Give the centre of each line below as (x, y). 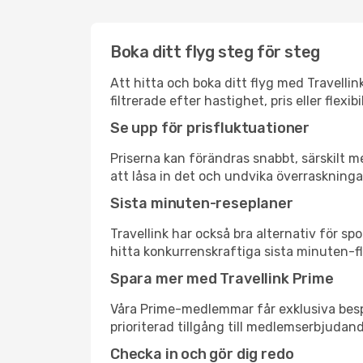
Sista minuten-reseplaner (202, 203)
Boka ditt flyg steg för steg (215, 52)
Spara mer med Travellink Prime (222, 279)
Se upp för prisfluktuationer (210, 128)
